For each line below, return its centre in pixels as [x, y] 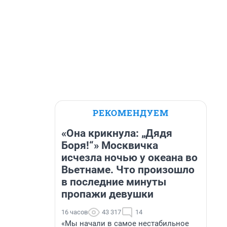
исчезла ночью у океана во [129, 158]
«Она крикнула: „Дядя [117, 133]
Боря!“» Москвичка [110, 145]
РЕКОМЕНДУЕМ [131, 113]
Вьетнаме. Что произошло [128, 170]
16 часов [74, 212]
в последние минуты [114, 182]
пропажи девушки [107, 194]
